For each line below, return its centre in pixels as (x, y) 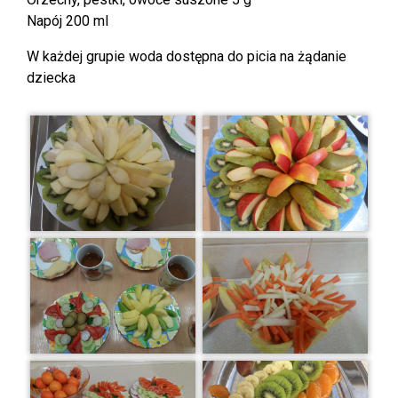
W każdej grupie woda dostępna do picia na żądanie (187, 56)
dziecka (51, 78)
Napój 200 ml (68, 21)
